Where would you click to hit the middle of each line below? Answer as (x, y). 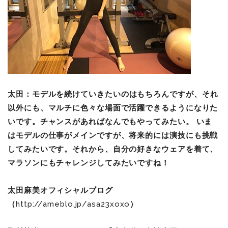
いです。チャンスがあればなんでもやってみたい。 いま (110, 121)
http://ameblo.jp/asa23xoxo (73, 204)
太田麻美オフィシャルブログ (60, 190)
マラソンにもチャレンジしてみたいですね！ (89, 163)
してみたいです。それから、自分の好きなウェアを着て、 (113, 149)
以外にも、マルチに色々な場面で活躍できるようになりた (113, 108)
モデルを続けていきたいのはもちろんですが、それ (125, 94)
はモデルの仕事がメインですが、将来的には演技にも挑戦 (113, 135)
